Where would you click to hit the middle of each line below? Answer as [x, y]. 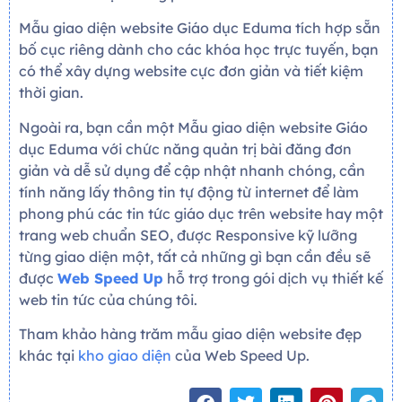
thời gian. [51, 93]
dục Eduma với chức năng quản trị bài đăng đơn [185, 149]
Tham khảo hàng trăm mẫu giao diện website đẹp [190, 333]
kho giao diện [125, 355]
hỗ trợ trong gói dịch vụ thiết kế [273, 278]
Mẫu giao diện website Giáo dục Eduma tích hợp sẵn [200, 28]
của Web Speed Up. [240, 355]
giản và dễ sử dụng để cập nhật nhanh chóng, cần [192, 170]
